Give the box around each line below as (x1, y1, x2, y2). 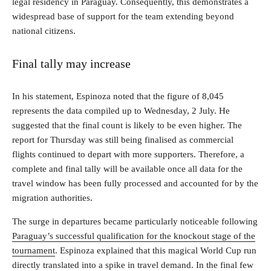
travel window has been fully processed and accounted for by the (12, 178, 258, 188)
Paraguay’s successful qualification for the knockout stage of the (12, 230, 255, 241)
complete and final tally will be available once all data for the (12, 163, 243, 174)
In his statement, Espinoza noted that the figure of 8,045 (12, 91, 224, 101)
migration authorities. (12, 192, 93, 203)
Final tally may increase (12, 56, 131, 70)
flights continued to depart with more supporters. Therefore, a (12, 149, 244, 159)
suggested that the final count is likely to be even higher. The (12, 120, 242, 130)
